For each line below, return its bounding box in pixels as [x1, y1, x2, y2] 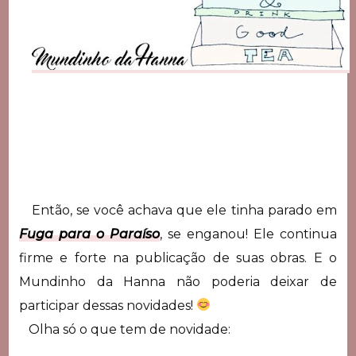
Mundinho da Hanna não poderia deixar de [18, 273, 338, 289]
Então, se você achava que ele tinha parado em [18, 202, 338, 218]
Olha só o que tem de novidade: [18, 321, 230, 337]
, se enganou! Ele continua [160, 226, 338, 242]
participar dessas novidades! [18, 297, 196, 313]
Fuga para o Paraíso [18, 226, 160, 242]
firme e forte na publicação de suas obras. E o [18, 250, 338, 265]
